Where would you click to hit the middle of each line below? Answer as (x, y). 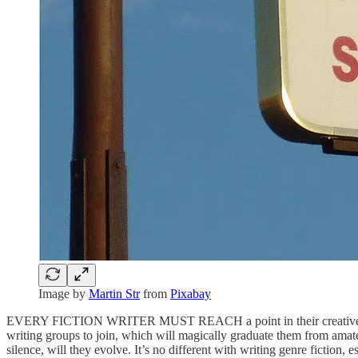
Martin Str (114, 293)
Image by (64, 293)
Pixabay (191, 293)
